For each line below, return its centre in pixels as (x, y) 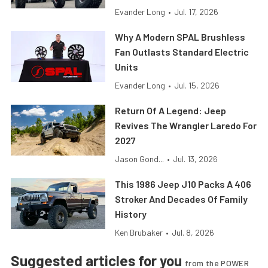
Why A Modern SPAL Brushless (180, 37)
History (131, 214)
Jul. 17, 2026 (197, 12)
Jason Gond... (140, 159)
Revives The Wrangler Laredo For (186, 126)
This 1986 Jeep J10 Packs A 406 (183, 184)
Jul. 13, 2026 (196, 159)
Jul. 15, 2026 (197, 86)
